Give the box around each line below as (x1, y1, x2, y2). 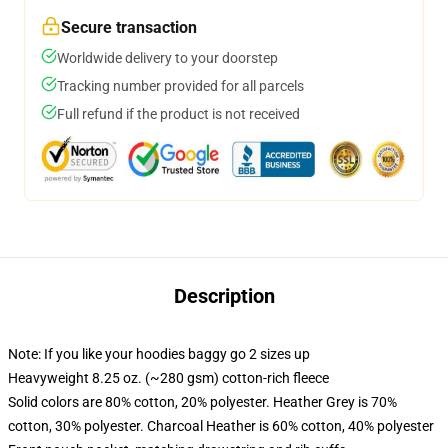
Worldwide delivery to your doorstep (57, 50, 278, 66)
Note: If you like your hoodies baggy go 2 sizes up (8, 346, 310, 362)
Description (173, 284, 275, 308)
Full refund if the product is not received (57, 106, 300, 122)
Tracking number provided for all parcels (57, 78, 304, 94)
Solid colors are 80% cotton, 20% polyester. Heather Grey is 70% (8, 394, 397, 410)
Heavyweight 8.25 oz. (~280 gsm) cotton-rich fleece (8, 370, 329, 386)
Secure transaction (61, 18, 197, 37)
